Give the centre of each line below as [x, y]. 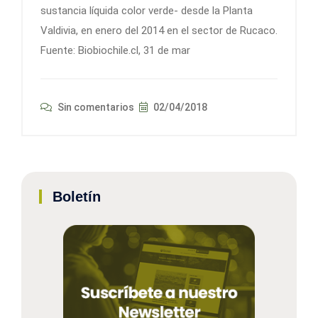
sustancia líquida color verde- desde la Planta [147, 11]
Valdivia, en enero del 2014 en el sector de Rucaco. [159, 31]
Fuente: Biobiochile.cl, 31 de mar [115, 51]
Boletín [77, 197]
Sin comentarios [95, 108]
